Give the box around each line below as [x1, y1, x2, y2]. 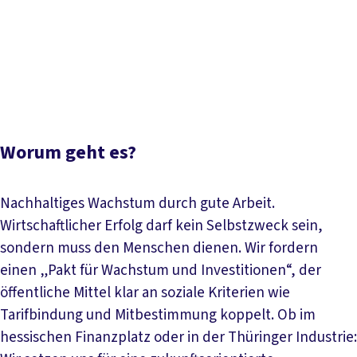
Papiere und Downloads [63, 43, 215, 65]
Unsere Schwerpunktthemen [108, 21, 297, 42]
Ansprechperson [218, 43, 325, 65]
